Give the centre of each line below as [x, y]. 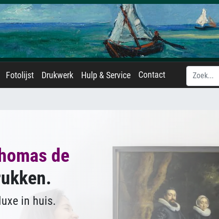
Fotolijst [20, 75]
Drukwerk [57, 75]
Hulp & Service [106, 75]
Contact [152, 75]
